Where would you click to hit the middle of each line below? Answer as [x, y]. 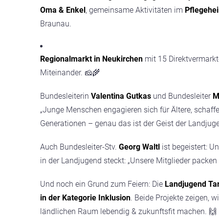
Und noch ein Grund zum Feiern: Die [102, 184]
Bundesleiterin [66, 96]
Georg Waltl [139, 147]
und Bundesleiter [182, 96]
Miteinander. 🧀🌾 [70, 73]
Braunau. [56, 24]
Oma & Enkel [63, 10]
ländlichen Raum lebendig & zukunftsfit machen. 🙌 [128, 211]
